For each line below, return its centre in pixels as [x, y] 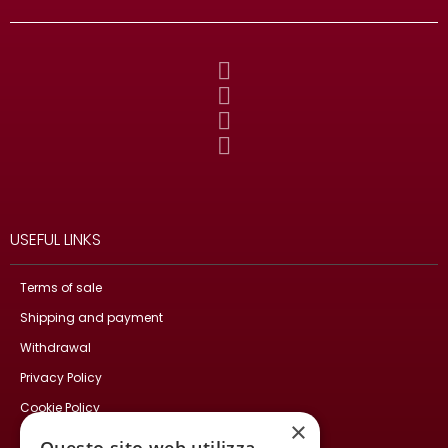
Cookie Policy [60, 407]
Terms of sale [61, 287]
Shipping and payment [91, 317]
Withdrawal [55, 347]
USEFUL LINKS [55, 239]
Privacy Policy [61, 377]
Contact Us [54, 437]
